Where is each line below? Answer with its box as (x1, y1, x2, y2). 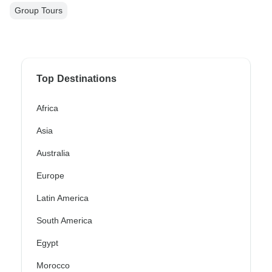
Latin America (36, 193, 89, 203)
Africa (36, 103, 58, 114)
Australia (36, 148, 70, 158)
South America (36, 216, 92, 226)
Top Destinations (36, 73, 117, 84)
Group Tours (15, 5, 63, 16)
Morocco (36, 260, 70, 271)
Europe (36, 171, 64, 181)
